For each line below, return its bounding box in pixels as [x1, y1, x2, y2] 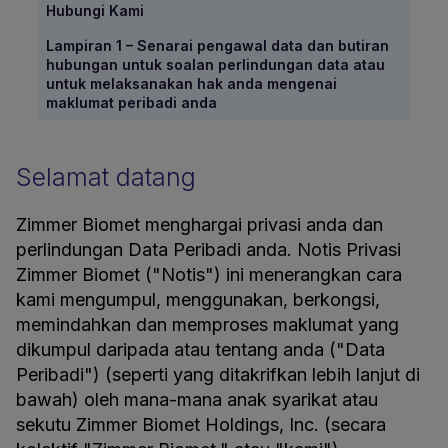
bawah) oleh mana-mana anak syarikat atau [16, 389, 378, 410]
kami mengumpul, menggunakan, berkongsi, [16, 289, 380, 310]
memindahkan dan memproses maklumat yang [16, 314, 399, 335]
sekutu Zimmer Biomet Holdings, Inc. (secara [16, 414, 386, 435]
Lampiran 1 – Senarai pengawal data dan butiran [46, 37, 389, 54]
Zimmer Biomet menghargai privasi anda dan [16, 214, 383, 235]
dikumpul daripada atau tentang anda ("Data [16, 339, 385, 360]
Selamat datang [16, 162, 196, 192]
